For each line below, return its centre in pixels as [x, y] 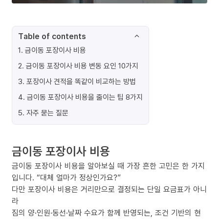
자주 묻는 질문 [47, 112]
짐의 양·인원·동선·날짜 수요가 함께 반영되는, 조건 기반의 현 [106, 213]
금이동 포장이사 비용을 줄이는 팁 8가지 [85, 97]
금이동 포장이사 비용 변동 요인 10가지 [82, 66]
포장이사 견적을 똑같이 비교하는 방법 [81, 81]
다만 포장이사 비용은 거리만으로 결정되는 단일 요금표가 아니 [109, 189]
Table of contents [52, 36]
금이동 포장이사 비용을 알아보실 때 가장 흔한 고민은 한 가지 [108, 166]
